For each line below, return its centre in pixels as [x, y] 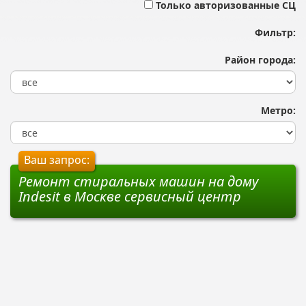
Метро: [276, 110]
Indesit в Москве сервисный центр [130, 196]
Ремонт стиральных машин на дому [138, 181]
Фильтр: [270, 32]
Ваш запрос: [57, 159]
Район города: [258, 59]
